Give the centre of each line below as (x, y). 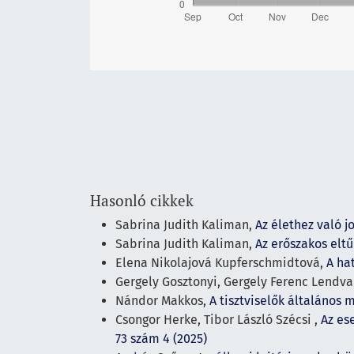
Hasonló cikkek (142, 200)
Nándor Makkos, (162, 300)
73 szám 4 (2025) (161, 338)
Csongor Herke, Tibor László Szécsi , (218, 319)
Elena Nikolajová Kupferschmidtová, (221, 262)
